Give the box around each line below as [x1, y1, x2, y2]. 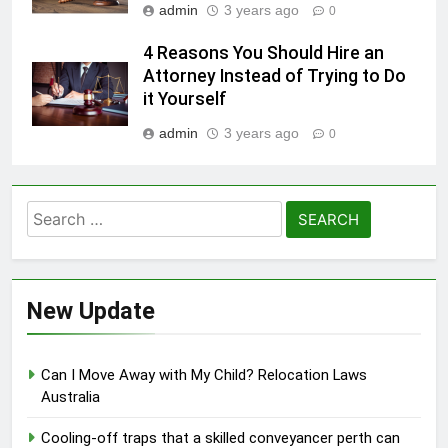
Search [26, 203, 84, 225]
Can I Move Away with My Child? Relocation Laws [41, 366, 367, 385]
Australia [41, 388, 100, 407]
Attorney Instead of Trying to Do [143, 66, 406, 87]
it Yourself [143, 89, 227, 110]
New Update [27, 297, 155, 326]
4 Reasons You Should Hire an [143, 43, 384, 64]
